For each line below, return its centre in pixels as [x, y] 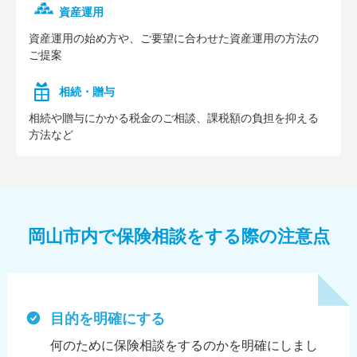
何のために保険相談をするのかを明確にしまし [184, 346]
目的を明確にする [107, 319]
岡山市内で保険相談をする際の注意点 [178, 236]
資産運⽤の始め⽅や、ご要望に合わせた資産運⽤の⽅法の [174, 39]
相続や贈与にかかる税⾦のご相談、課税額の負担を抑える [174, 118]
